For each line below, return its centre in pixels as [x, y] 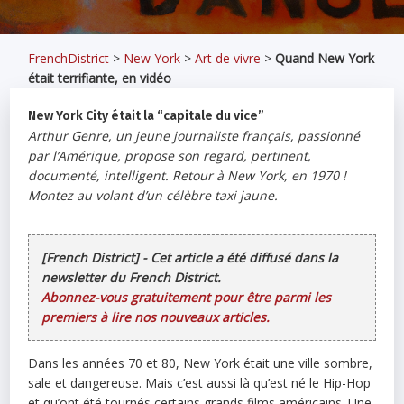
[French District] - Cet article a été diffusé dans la [190, 257]
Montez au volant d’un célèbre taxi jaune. [153, 195]
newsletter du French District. [132, 277]
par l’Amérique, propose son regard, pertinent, [170, 156]
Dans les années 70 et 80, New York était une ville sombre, [201, 363]
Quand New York [325, 58]
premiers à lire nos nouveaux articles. [156, 317]
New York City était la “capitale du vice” [147, 116]
